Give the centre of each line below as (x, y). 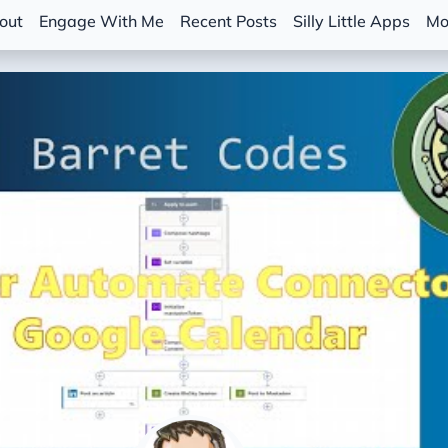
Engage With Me (102, 20)
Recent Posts (229, 20)
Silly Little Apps (352, 20)
